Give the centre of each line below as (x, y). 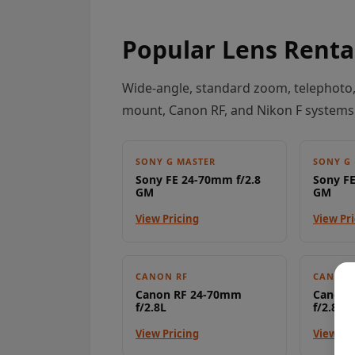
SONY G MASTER (176, 162)
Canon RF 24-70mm (189, 295)
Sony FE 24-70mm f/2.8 (198, 180)
